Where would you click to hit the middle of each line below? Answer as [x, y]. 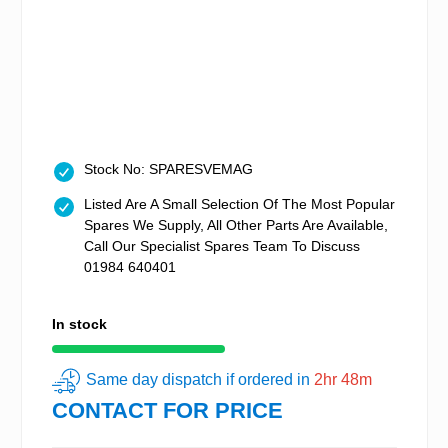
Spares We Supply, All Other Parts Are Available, [236, 225]
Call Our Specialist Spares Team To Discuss [222, 246]
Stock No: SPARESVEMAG [168, 169]
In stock [79, 324]
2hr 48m [343, 380]
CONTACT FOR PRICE [167, 411]
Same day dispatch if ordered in [200, 380]
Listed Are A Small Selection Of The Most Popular [239, 204]
